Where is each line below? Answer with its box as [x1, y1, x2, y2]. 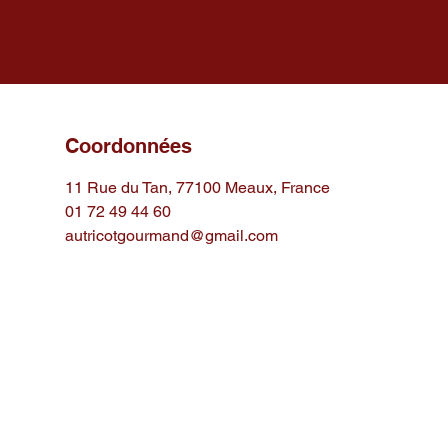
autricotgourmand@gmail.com [64, 226, 278, 246]
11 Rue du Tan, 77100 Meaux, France [64, 178, 330, 198]
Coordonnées [64, 134, 192, 159]
